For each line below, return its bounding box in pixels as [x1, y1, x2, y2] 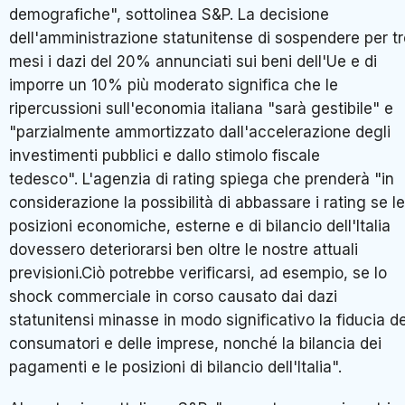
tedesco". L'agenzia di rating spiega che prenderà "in [9, 170, 394, 189]
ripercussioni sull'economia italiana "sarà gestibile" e [9, 99, 393, 118]
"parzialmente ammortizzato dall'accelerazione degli [9, 123, 391, 142]
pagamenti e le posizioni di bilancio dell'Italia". [9, 358, 342, 377]
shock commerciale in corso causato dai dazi [9, 287, 337, 306]
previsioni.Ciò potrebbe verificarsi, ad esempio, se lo [9, 264, 387, 283]
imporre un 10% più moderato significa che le [9, 76, 338, 95]
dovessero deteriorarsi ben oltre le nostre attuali [9, 240, 358, 259]
